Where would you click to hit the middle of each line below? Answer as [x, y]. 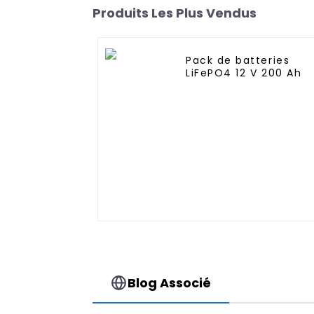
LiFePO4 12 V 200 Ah [244, 73]
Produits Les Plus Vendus [175, 13]
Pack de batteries [238, 61]
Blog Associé [170, 282]
